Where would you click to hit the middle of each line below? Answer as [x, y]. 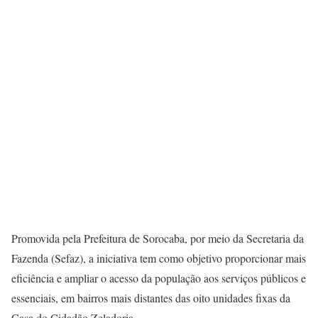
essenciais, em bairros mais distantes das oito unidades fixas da [151, 298]
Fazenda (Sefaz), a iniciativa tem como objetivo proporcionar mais [159, 258]
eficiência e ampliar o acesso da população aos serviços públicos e [159, 278]
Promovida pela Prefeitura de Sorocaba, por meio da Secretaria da [158, 238]
